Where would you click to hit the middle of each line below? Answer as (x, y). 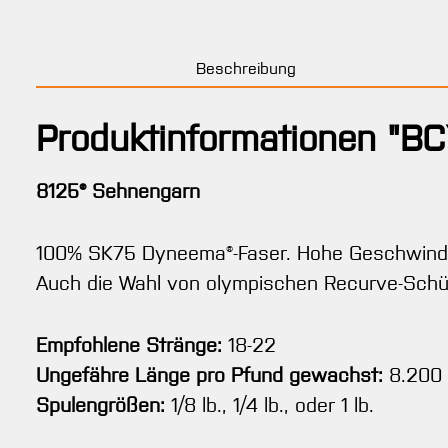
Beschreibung (245, 68)
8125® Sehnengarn (118, 191)
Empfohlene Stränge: (129, 345)
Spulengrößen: (100, 405)
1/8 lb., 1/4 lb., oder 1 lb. (269, 405)
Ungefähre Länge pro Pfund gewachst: (209, 375)
